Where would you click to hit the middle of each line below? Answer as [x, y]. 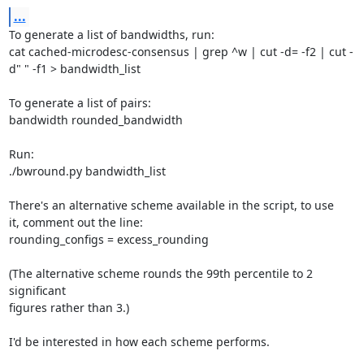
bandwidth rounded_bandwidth [95, 120]
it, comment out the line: [76, 222]
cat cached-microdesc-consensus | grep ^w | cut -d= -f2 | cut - [181, 52]
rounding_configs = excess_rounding [108, 239]
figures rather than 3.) [69, 308]
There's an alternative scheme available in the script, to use [171, 205]
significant [37, 290]
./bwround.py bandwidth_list [87, 171]
